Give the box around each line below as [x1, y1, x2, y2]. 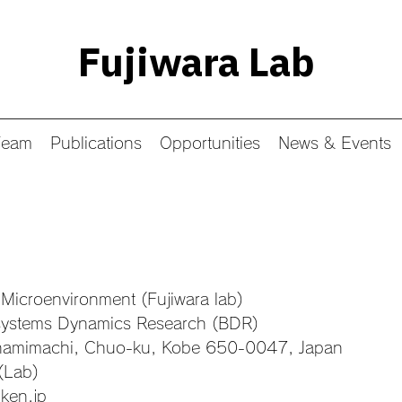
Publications [49, 135, 142, 151]
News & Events [277, 135, 391, 151]
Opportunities [159, 135, 260, 151]
